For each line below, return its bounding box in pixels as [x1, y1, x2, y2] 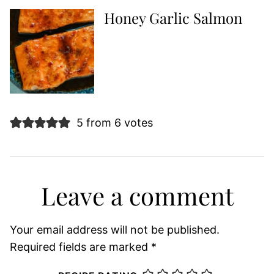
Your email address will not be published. [10, 223, 220, 236]
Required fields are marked [10, 240, 151, 253]
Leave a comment [40, 179, 234, 212]
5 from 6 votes [76, 116, 153, 129]
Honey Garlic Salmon [104, 7, 242, 28]
